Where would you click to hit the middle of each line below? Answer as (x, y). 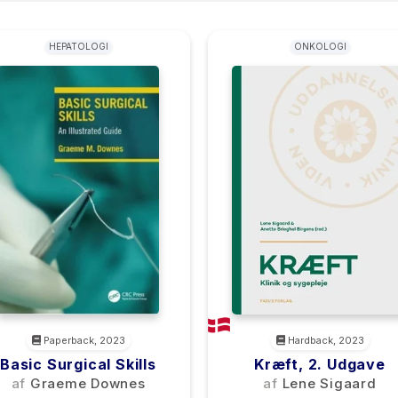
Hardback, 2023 (324, 340)
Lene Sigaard (329, 383)
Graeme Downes (88, 383)
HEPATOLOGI (78, 47)
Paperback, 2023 (83, 340)
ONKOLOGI (320, 47)
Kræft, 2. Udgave (320, 364)
